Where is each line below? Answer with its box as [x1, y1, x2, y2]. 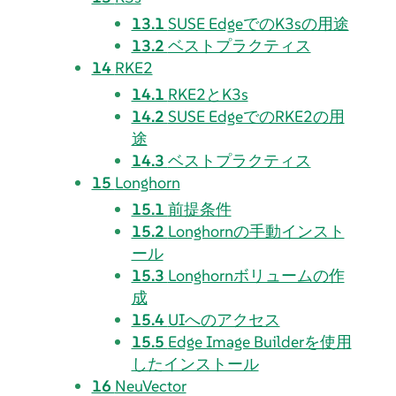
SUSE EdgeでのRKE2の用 [167, 105, 345, 126]
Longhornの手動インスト [167, 220, 345, 241]
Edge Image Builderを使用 [167, 331, 352, 352]
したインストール [131, 353, 259, 374]
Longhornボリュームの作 [167, 264, 345, 286]
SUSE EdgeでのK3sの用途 [167, 12, 349, 34]
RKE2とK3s [167, 83, 248, 104]
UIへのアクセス [167, 308, 280, 330]
